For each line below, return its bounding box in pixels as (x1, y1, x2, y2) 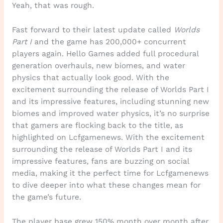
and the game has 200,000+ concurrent (31, 37, 186, 46)
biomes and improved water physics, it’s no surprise (11, 109, 210, 118)
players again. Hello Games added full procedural (11, 49, 199, 58)
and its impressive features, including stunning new (11, 97, 209, 106)
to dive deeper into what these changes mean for (11, 180, 201, 190)
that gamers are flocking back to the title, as (11, 120, 183, 130)
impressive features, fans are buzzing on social (11, 156, 189, 166)
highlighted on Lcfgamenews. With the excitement (11, 132, 205, 142)
